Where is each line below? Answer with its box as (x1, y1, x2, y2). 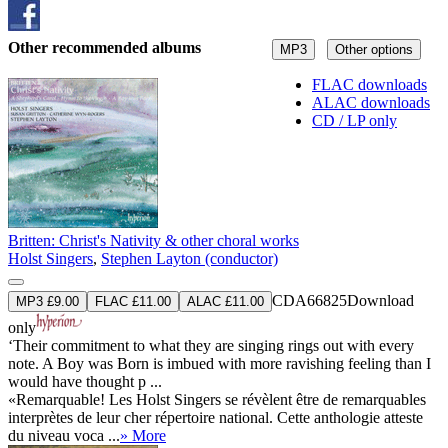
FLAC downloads (312, 75, 427, 93)
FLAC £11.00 (95, 293, 171, 309)
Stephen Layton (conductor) (101, 249, 278, 267)
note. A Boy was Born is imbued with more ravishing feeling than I (8, 354, 431, 372)
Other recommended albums (8, 38, 201, 56)
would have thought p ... (8, 372, 162, 390)
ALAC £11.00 (187, 293, 264, 309)
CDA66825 (272, 291, 347, 309)
